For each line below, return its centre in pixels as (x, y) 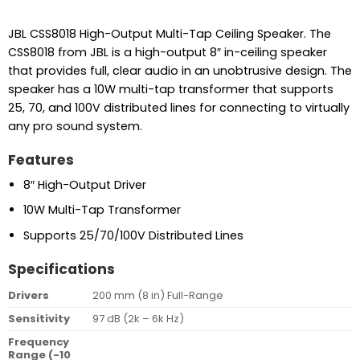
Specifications (61, 269)
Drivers (28, 296)
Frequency (38, 342)
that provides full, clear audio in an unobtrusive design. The (180, 71)
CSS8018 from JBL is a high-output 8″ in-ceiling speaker (167, 53)
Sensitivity (39, 319)
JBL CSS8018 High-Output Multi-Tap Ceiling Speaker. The (169, 34)
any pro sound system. (75, 127)
